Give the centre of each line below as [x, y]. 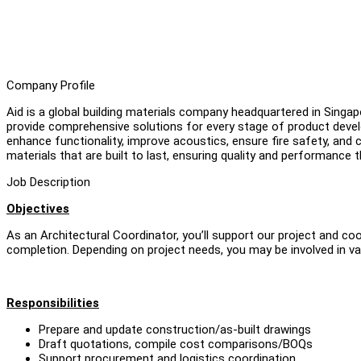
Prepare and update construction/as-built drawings [175, 329]
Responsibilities [53, 303]
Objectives [38, 208]
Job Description [48, 182]
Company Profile [51, 85]
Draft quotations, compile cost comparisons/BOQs [176, 344]
